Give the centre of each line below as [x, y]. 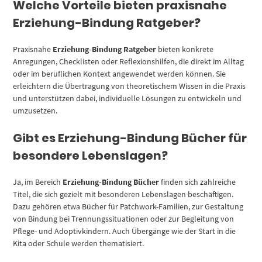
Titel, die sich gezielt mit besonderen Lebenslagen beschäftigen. [123, 194]
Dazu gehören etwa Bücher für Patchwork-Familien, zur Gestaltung [128, 206]
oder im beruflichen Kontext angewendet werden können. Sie [120, 73]
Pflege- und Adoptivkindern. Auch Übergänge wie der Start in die [125, 231]
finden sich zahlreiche [198, 182]
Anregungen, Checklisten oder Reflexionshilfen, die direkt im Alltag [129, 61]
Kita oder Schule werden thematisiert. [79, 243]
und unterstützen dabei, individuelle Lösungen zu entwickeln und [127, 98]
